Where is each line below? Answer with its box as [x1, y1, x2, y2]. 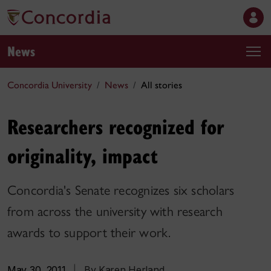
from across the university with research [7, 203, 223, 220]
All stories [141, 79, 182, 91]
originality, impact [7, 141, 158, 169]
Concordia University [7, 79, 92, 91]
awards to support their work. [7, 224, 171, 241]
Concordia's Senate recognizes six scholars [7, 182, 235, 198]
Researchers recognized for [7, 112, 224, 140]
